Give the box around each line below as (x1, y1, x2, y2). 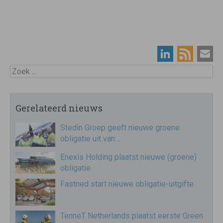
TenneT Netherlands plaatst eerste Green (60, 211, 203, 221)
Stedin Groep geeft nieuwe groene (60, 123, 180, 132)
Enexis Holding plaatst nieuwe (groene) (60, 152, 197, 162)
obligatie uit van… (60, 134, 120, 143)
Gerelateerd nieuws (15, 102, 103, 114)
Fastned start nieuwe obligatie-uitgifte (60, 179, 194, 189)
